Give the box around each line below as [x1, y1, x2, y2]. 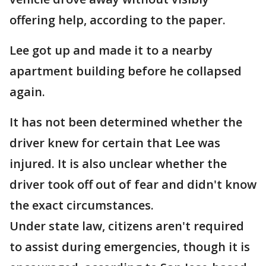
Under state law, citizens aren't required [9, 218, 244, 234]
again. [9, 84, 45, 100]
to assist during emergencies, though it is [9, 239, 250, 255]
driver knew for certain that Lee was [9, 135, 220, 151]
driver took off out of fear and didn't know [9, 176, 256, 192]
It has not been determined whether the [9, 114, 242, 130]
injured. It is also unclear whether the [9, 156, 227, 172]
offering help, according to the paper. [9, 12, 226, 28]
